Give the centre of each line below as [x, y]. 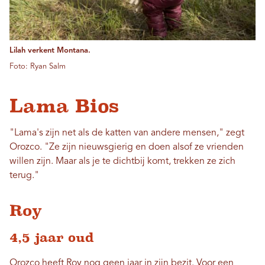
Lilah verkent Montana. [50, 51]
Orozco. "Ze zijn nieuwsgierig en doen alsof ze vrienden [127, 148]
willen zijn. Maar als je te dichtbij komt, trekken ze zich [122, 162]
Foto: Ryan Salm [38, 67]
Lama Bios [64, 106]
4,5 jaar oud [52, 238]
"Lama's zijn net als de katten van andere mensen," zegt [127, 133]
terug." [24, 176]
